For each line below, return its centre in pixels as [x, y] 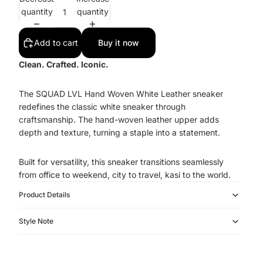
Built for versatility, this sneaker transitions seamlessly [121, 161]
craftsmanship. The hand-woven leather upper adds [119, 119]
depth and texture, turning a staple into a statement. [119, 132]
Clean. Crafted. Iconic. [64, 64]
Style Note [36, 221]
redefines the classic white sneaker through [102, 106]
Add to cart [56, 42]
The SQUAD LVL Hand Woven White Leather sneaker [121, 93]
